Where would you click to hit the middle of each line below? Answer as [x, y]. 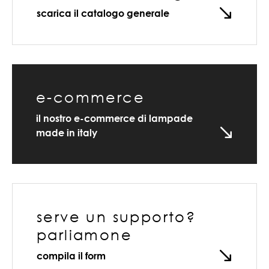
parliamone [84, 234]
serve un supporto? [116, 216]
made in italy [67, 132]
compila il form [71, 255]
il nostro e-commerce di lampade [114, 118]
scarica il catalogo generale [103, 13]
